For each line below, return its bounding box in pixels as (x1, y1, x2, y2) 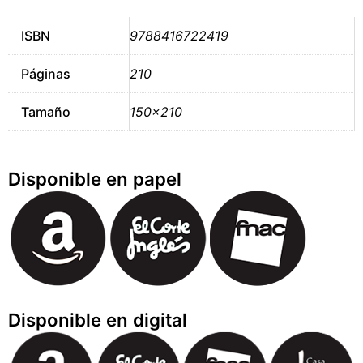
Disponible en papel (8, 168, 181, 190)
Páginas (21, 65, 70, 82)
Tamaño (21, 103, 70, 120)
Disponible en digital (8, 309, 187, 331)
